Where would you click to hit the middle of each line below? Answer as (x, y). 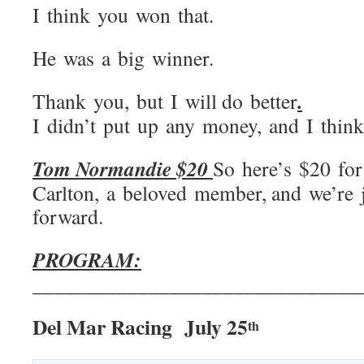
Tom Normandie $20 (123, 168)
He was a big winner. (123, 58)
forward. (68, 216)
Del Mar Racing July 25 (140, 327)
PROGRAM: (87, 259)
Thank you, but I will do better (165, 101)
